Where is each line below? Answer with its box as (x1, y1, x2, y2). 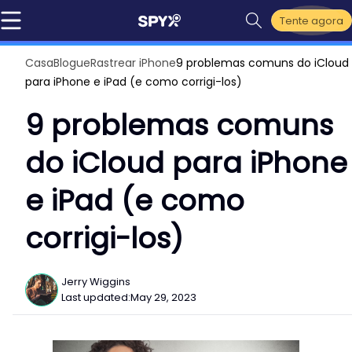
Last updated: (61, 290, 130, 305)
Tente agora (280, 13, 343, 28)
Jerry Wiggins (61, 274, 130, 289)
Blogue (53, 55, 90, 71)
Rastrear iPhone (90, 55, 176, 71)
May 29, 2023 (130, 290, 196, 305)
